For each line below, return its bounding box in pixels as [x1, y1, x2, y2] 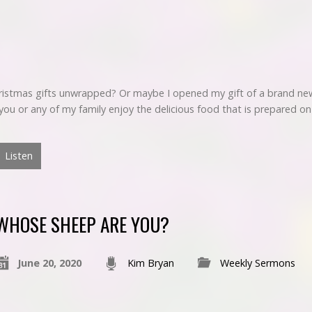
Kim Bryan [127, 256, 174, 270]
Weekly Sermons [219, 256, 295, 270]
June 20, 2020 [17, 256, 81, 270]
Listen [2, 149, 33, 163]
